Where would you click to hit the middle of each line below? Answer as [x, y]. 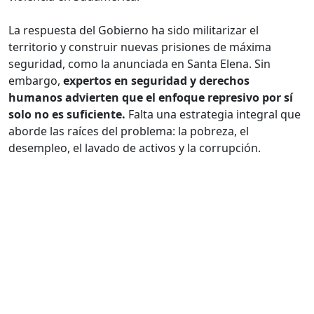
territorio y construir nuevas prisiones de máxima [140, 47]
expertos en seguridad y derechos [156, 81]
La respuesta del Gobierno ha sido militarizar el [134, 30]
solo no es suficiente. [67, 115]
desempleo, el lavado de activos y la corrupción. [135, 148]
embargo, [36, 81]
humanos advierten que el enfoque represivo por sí [151, 98]
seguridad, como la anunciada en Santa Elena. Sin [139, 64]
